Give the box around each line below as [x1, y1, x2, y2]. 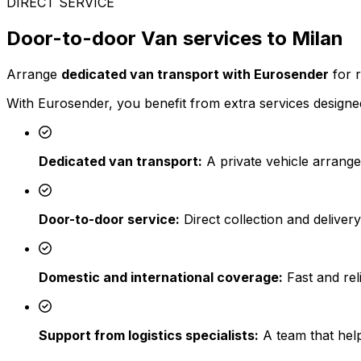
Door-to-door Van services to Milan [6, 27, 343, 51]
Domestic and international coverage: [39, 269, 283, 286]
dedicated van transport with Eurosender [61, 66, 329, 83]
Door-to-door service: [39, 211, 180, 228]
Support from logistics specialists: [39, 327, 259, 344]
